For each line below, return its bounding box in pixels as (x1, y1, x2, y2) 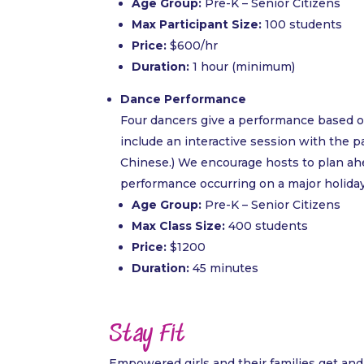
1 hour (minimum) (189, 58, 296, 74)
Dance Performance (120, 91, 247, 106)
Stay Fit (109, 323, 186, 349)
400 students (225, 218, 309, 233)
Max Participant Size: (132, 16, 262, 32)
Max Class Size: (132, 218, 226, 233)
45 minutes (189, 260, 259, 275)
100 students (262, 16, 343, 32)
